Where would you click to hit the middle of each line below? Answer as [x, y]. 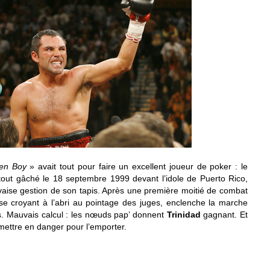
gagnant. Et [224, 215]
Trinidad [184, 215]
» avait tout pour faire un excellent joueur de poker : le [139, 166]
